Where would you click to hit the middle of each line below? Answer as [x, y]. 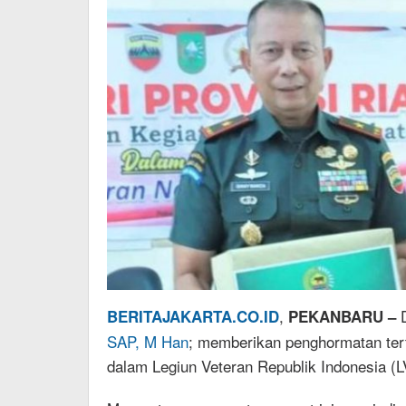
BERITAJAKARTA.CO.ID [193, 317]
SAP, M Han [148, 342]
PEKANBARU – [342, 317]
